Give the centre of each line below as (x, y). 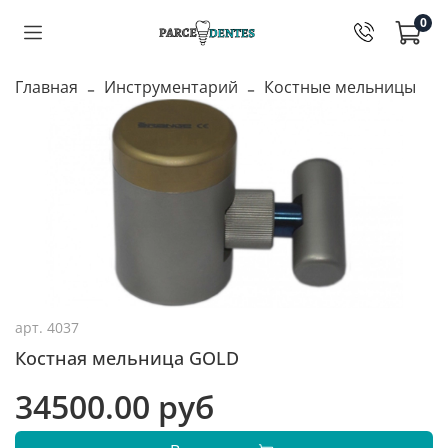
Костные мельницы (340, 86)
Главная (46, 86)
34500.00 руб (114, 406)
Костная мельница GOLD (127, 357)
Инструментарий (171, 86)
